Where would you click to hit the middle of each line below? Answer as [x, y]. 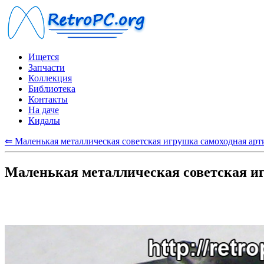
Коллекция [50, 78]
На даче [44, 110]
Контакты [48, 99]
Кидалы [44, 121]
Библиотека [52, 89]
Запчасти [47, 67]
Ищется [44, 57]
